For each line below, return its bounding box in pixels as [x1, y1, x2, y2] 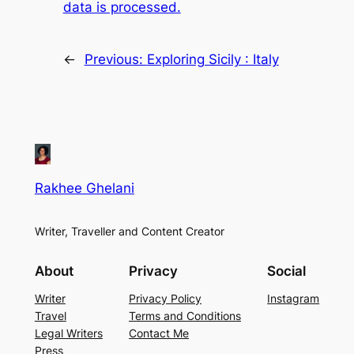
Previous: [84, 51, 147, 67]
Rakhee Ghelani [34, 180, 134, 197]
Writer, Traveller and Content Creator [34, 224, 224, 239]
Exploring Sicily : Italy [146, 51, 279, 67]
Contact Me [129, 326, 189, 340]
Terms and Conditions [129, 308, 241, 322]
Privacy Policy [129, 291, 201, 305]
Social [267, 262, 307, 279]
